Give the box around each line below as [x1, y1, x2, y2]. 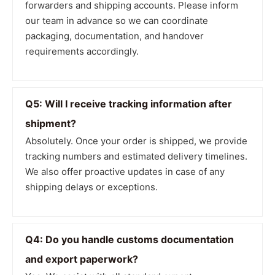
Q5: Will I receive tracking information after [25, 98, 232, 110]
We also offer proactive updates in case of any [25, 166, 225, 177]
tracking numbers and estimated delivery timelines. [25, 150, 247, 162]
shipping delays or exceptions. [25, 181, 158, 193]
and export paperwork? [25, 253, 138, 265]
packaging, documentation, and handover [25, 30, 204, 42]
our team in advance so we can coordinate [25, 15, 208, 26]
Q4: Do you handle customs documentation [25, 233, 234, 246]
